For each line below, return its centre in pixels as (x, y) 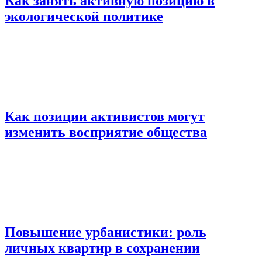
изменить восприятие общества (106, 132)
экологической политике (84, 16)
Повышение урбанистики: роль (106, 232)
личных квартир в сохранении (102, 248)
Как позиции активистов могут (105, 116)
